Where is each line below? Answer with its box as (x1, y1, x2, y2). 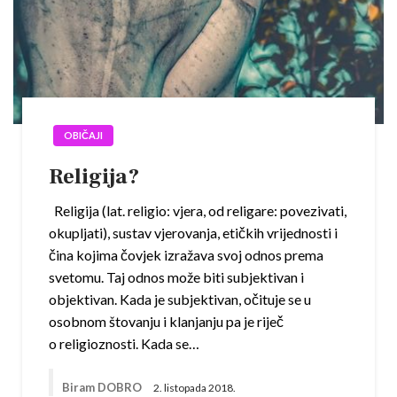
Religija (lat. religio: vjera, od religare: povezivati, (49, 202, 346, 220)
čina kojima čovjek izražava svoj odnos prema (49, 246, 323, 264)
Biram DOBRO (62, 380, 144, 395)
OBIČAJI (64, 129, 103, 142)
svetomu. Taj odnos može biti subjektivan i (49, 269, 304, 286)
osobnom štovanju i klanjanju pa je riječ (49, 313, 284, 331)
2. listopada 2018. (153, 380, 236, 394)
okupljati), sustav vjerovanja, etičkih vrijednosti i (49, 224, 338, 242)
